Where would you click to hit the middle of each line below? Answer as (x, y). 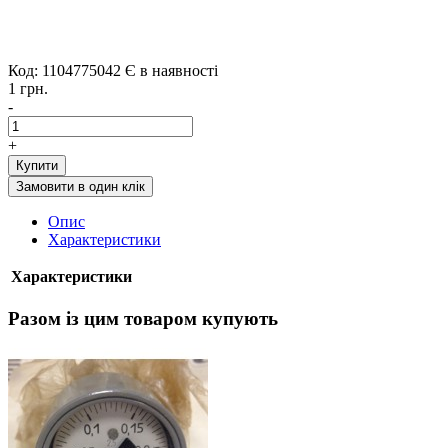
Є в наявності (171, 70)
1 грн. (28, 88)
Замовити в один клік (80, 186)
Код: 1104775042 (64, 70)
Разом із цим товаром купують (143, 318)
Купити (37, 165)
